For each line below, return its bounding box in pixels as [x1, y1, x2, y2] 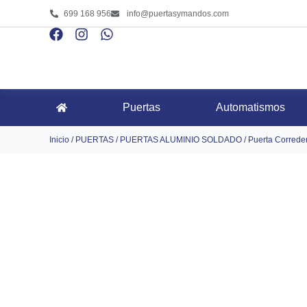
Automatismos [215, 101, 285, 113]
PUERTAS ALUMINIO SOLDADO [120, 135, 242, 145]
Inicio [49, 135, 69, 145]
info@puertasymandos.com [125, 8, 229, 19]
